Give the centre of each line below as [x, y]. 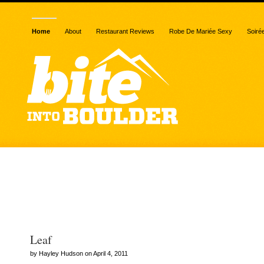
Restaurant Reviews [125, 31]
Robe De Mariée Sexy [201, 31]
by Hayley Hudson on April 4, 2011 [79, 253]
